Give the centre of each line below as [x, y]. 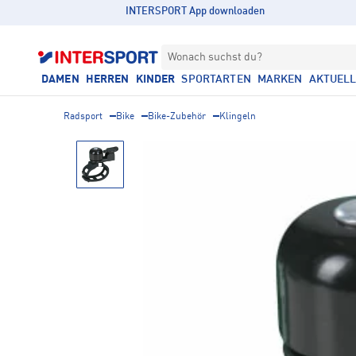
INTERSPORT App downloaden [195, 12]
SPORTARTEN [216, 79]
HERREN [107, 79]
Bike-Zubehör [177, 117]
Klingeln [238, 117]
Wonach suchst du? [215, 57]
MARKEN [280, 79]
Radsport [83, 117]
